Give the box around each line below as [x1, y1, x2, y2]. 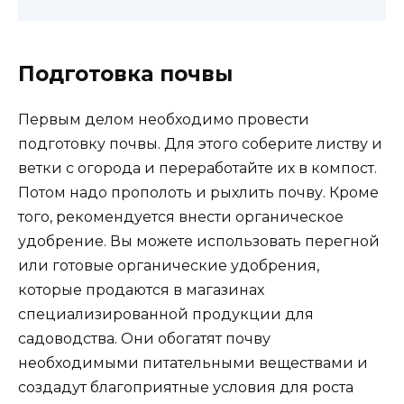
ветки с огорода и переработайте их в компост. [18, 159, 377, 177]
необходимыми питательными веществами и [18, 353, 368, 372]
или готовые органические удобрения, [18, 256, 319, 274]
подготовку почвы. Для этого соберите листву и [18, 134, 382, 152]
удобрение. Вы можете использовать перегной [18, 232, 380, 250]
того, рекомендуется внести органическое [18, 207, 344, 225]
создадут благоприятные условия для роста [18, 378, 353, 396]
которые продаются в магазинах [18, 280, 264, 298]
